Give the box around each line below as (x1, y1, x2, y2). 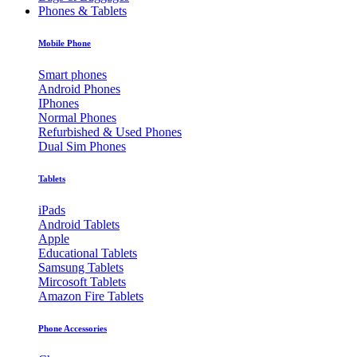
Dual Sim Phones (38, 139, 126, 153)
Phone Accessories (38, 323, 107, 333)
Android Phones (38, 81, 120, 96)
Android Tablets (38, 217, 120, 231)
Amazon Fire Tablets (38, 288, 143, 303)
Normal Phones (38, 110, 116, 124)
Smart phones (38, 67, 107, 81)
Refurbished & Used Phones (38, 124, 182, 139)
